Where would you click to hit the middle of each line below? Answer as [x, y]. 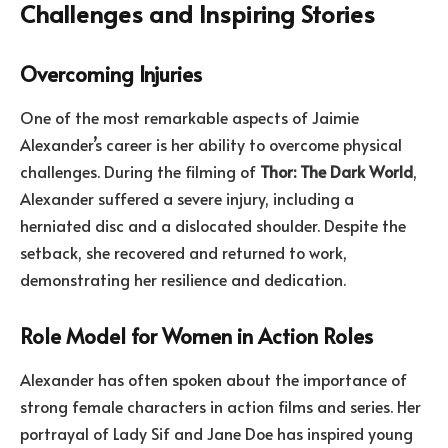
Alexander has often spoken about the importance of [213, 378]
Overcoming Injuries [111, 73]
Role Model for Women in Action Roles [196, 335]
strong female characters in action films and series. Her [220, 405]
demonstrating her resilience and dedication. [183, 278]
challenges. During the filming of [140, 170]
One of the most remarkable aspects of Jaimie [189, 116]
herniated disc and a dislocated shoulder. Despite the [213, 224]
